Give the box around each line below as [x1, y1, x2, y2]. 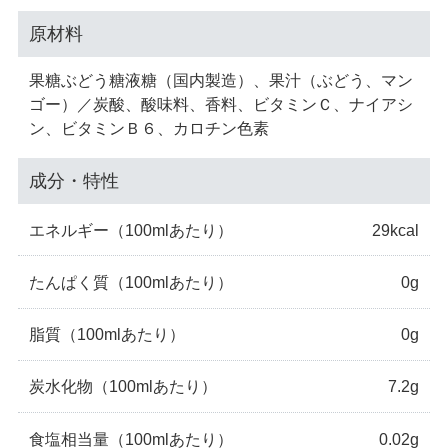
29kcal [371, 220, 419, 239]
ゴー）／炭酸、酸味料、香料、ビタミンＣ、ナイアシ [29, 94, 414, 113]
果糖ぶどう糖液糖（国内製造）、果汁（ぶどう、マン [29, 70, 414, 89]
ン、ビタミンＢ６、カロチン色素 [29, 118, 270, 137]
